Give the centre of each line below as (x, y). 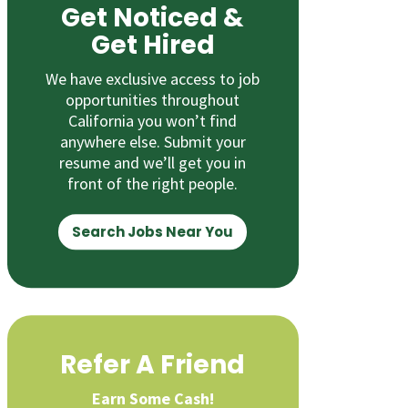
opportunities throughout (153, 100)
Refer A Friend (153, 365)
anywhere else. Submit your (153, 142)
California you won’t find (153, 121)
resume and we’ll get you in (153, 163)
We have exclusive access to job (153, 79)
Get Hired (153, 46)
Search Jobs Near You (153, 232)
